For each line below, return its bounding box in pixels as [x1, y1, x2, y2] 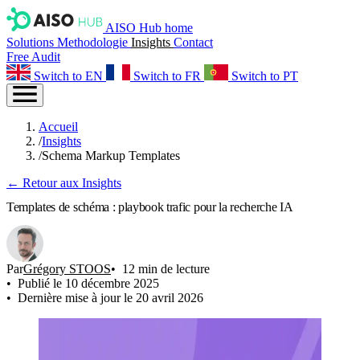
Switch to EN [34, 69, 103, 83]
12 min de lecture [122, 261, 210, 276]
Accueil [39, 120, 78, 133]
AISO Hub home [105, 21, 193, 35]
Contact [174, 35, 213, 49]
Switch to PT [231, 69, 298, 83]
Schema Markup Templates [42, 149, 180, 162]
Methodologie [57, 35, 131, 49]
